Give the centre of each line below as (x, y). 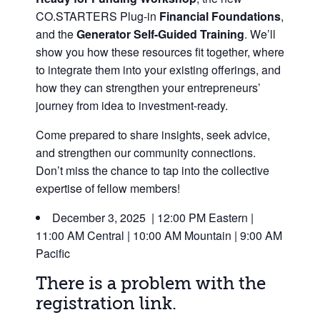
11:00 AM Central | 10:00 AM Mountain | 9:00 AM (159, 236)
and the (56, 34)
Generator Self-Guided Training (160, 34)
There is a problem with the (151, 284)
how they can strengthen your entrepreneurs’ (148, 88)
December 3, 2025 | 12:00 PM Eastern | (153, 218)
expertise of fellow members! (108, 189)
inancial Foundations (224, 16)
